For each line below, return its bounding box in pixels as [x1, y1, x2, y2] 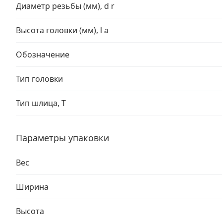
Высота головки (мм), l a [16, 25, 109, 36]
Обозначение [16, 49, 69, 60]
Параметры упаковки [16, 132, 110, 144]
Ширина [16, 181, 49, 192]
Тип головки [16, 73, 63, 84]
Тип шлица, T [16, 98, 66, 109]
